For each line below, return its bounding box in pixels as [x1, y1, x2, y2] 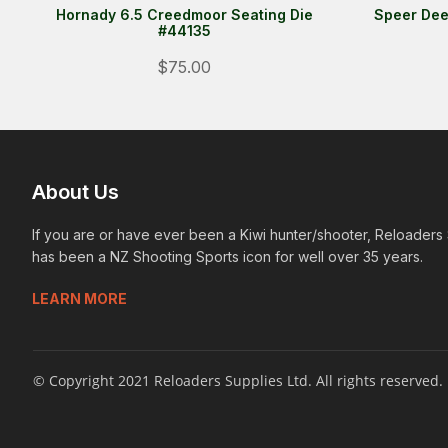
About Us [32, 180, 119, 204]
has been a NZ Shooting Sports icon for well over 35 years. [32, 248, 423, 265]
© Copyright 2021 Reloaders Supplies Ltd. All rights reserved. [33, 371, 443, 390]
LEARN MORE [32, 290, 127, 307]
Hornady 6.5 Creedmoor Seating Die [55, 5, 313, 23]
